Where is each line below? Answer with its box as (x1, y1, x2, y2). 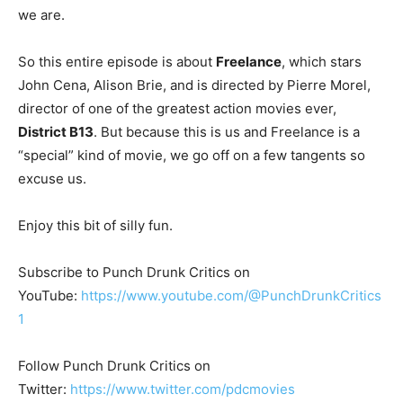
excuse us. (18, 170, 86, 188)
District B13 (18, 123, 94, 141)
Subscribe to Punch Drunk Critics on (18, 264, 250, 282)
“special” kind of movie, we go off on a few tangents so (18, 147, 365, 165)
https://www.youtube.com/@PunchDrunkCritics (81, 287, 381, 305)
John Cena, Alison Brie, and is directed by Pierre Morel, (18, 76, 371, 94)
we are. (18, 6, 65, 24)
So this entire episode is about (18, 53, 216, 71)
